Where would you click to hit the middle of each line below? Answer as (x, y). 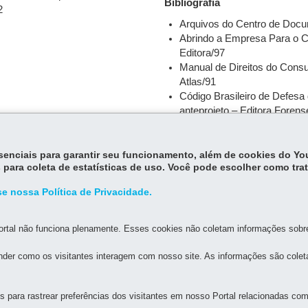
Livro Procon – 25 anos (232, 140)
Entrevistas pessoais (227, 125)
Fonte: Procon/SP (204, 161)
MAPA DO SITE (146, 283)
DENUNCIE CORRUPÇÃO (258, 283)
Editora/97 (202, 53)
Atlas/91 (198, 82)
